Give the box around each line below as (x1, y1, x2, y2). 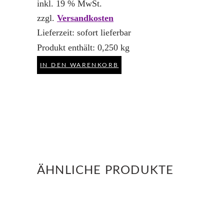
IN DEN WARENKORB (40, 61, 119, 68)
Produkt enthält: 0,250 (37, 42, 120, 52)
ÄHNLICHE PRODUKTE (37, 164, 174, 176)
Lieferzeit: (37, 27, 77, 38)
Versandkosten (57, 13, 113, 23)
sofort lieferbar (77, 27, 131, 38)
